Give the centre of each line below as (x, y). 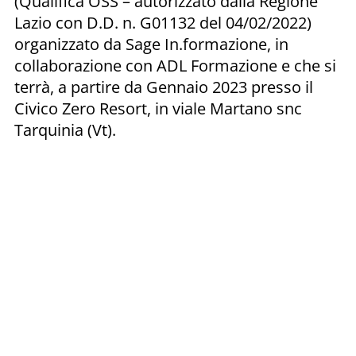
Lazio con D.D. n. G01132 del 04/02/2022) (163, 22)
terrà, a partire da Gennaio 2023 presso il (164, 87)
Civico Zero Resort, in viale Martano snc (158, 108)
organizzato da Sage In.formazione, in (151, 44)
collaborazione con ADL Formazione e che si (175, 65)
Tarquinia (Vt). (65, 130)
